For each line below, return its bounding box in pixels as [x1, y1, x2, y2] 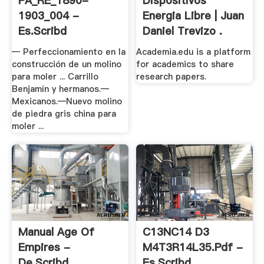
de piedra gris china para [11, 108, 116, 120]
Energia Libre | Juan [143, 8, 245, 24]
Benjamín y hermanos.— [11, 83, 109, 95]
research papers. [136, 71, 207, 82]
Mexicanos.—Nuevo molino [11, 95, 122, 107]
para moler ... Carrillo [11, 71, 98, 82]
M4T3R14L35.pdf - [143, 239, 243, 255]
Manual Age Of [18, 224, 94, 239]
